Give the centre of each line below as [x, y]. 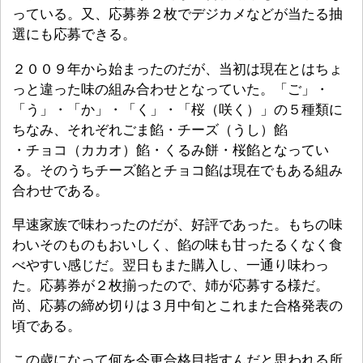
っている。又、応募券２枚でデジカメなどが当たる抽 [177, 14]
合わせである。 [60, 190]
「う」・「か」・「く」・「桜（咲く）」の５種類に [177, 109]
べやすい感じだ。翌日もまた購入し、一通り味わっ [171, 265]
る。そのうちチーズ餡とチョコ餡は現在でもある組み [177, 170]
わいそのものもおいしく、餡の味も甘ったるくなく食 [177, 244]
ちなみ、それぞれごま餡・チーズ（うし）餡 [150, 129]
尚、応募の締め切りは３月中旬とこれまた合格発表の [177, 305]
